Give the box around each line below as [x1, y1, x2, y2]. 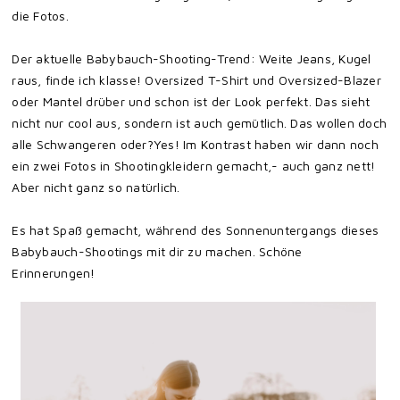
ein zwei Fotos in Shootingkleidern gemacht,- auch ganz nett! [12, 158, 376, 173]
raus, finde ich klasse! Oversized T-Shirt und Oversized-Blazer [12, 72, 381, 87]
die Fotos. [12, 8, 73, 23]
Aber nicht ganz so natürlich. [12, 179, 184, 195]
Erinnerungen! [12, 265, 99, 280]
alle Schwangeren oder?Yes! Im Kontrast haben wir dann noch [12, 137, 379, 152]
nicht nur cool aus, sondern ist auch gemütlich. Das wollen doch [12, 115, 387, 130]
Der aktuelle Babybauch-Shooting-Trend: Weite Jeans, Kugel [12, 51, 371, 66]
